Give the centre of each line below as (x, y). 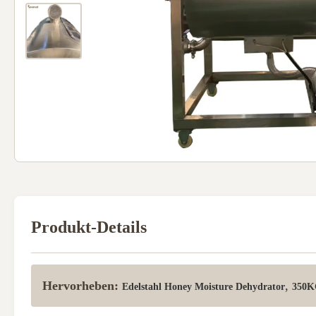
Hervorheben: (80, 286)
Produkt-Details (89, 227)
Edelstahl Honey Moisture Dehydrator (203, 287)
